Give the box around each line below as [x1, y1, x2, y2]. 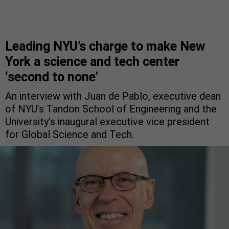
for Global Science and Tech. [5, 128, 134, 141]
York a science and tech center [5, 54, 179, 69]
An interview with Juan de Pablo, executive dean [5, 89, 221, 102]
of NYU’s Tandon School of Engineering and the [5, 102, 217, 115]
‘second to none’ [5, 69, 98, 84]
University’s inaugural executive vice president [5, 115, 210, 128]
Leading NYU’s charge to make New [5, 38, 205, 54]
